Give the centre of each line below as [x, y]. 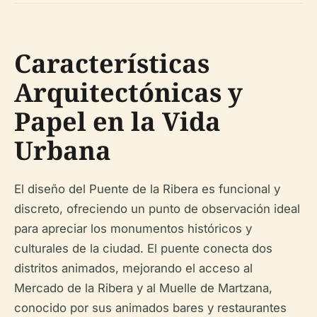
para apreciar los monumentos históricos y [133, 229]
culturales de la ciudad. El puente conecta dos [143, 248]
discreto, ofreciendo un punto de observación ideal [157, 209]
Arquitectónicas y [128, 92]
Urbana [63, 150]
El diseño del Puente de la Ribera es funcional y [147, 189]
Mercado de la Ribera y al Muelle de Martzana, [143, 288]
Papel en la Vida [117, 121]
